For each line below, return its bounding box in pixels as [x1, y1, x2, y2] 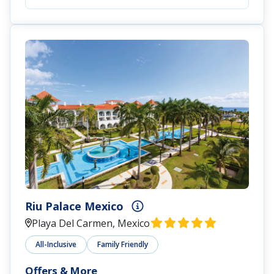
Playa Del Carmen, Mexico [32, 216, 150, 230]
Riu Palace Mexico [25, 198, 124, 213]
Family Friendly [97, 239, 148, 250]
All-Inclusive [35, 239, 76, 250]
